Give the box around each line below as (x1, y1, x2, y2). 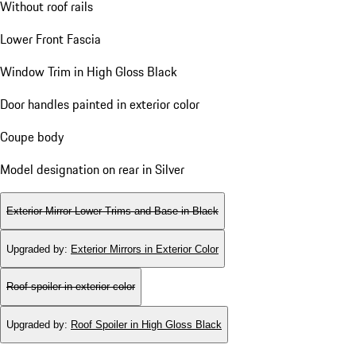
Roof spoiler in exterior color (6, 281, 135, 293)
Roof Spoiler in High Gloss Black (71, 318, 222, 331)
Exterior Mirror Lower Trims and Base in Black (6, 204, 219, 217)
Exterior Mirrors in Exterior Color (71, 242, 219, 255)
